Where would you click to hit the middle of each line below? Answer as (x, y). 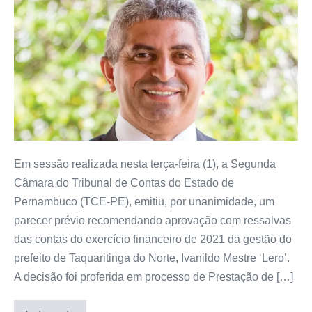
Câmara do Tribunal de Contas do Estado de (124, 182)
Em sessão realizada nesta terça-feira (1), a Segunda (145, 164)
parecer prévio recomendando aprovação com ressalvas (153, 220)
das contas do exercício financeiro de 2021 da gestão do (153, 239)
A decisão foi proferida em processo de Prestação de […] (154, 276)
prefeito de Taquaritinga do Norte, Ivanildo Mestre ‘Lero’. (152, 258)
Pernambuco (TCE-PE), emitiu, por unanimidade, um (144, 201)
